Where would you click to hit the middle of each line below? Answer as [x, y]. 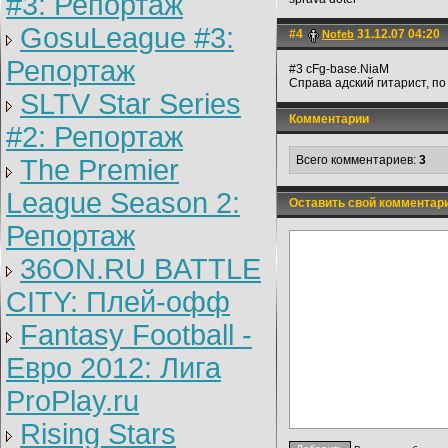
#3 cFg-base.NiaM [339, 69]
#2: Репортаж [94, 137]
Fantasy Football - [136, 335]
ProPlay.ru [72, 401]
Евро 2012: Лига [113, 368]
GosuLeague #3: [127, 38]
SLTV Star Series [130, 104]
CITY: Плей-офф [118, 302]
